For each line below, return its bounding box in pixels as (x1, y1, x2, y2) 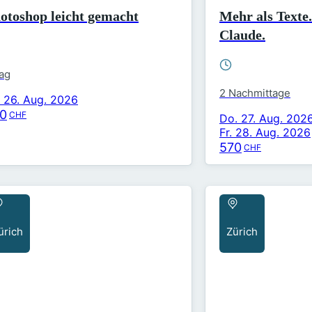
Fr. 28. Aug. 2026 (219, 125, 311, 139)
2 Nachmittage (219, 86, 290, 100)
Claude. (219, 26, 265, 42)
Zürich (226, 224, 258, 238)
